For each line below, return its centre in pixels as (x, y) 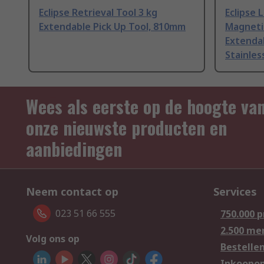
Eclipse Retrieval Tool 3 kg (98, 13)
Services (235, 192)
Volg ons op (53, 239)
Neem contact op (72, 192)
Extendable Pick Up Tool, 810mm (112, 27)
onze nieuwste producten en (126, 128)
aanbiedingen (74, 149)
